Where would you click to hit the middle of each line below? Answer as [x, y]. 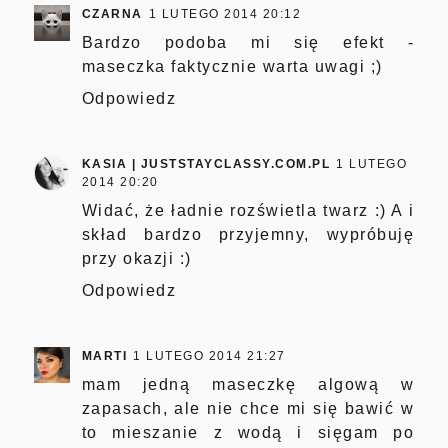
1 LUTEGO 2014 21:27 [209, 355]
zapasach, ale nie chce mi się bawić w [248, 408]
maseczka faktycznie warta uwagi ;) [232, 66]
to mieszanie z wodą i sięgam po [248, 432]
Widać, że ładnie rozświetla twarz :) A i [248, 210]
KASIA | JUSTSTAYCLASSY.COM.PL [206, 163]
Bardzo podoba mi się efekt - [248, 42]
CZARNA [112, 13]
